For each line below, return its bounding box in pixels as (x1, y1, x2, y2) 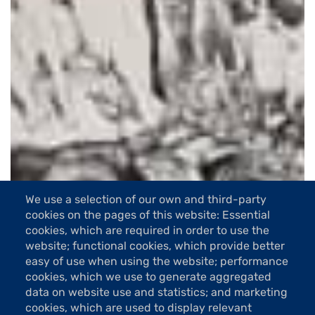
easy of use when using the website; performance (25, 255, 288, 269)
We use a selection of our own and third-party (25, 193, 266, 207)
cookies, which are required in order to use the (25, 224, 269, 238)
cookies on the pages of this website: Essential (25, 208, 270, 222)
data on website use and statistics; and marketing (25, 285, 288, 300)
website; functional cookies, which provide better (25, 239, 285, 253)
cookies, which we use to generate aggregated (25, 270, 271, 284)
